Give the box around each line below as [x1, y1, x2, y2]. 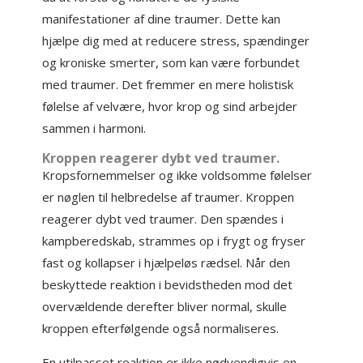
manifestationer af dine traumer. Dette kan [42, 11, 281, 27]
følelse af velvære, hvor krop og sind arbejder [42, 98, 298, 114]
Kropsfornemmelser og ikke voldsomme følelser [42, 167, 313, 183]
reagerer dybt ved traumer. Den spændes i [42, 211, 284, 227]
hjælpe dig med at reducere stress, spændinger [42, 32, 310, 49]
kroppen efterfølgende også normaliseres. [42, 320, 280, 336]
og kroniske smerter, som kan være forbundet [42, 54, 301, 70]
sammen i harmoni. [42, 120, 147, 136]
